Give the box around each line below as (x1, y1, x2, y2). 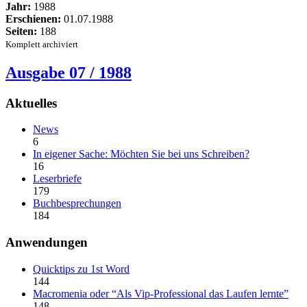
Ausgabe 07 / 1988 (5, 63, 132, 82)
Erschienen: (5, 12, 61, 25)
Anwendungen (5, 235, 88, 250)
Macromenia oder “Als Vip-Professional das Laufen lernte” (33, 287, 288, 299)
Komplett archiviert (5, 38, 78, 49)
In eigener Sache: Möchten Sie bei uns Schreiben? (33, 148, 249, 160)
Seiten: (5, 25, 37, 37)
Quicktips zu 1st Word (33, 262, 130, 275)
